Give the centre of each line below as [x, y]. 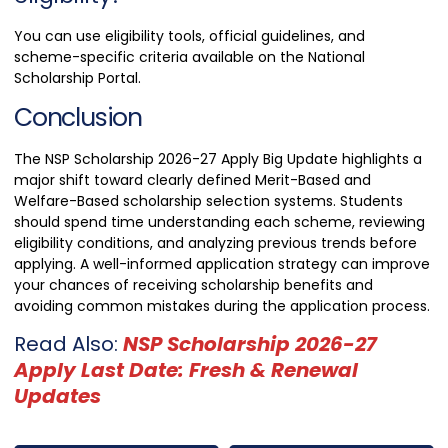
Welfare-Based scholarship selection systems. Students [208, 201]
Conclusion [78, 118]
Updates [57, 396]
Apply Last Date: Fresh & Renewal [186, 370]
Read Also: [66, 344]
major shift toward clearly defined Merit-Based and [192, 180]
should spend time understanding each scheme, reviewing [219, 222]
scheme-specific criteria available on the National [189, 56]
